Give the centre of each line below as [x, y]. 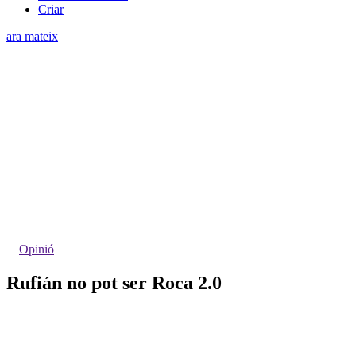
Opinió [37, 249]
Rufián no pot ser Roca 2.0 [114, 282]
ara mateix [32, 36]
